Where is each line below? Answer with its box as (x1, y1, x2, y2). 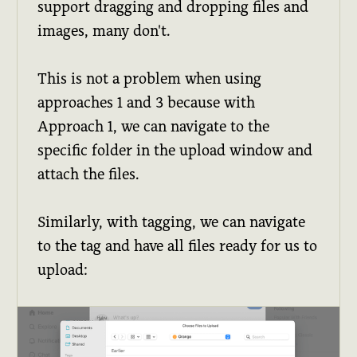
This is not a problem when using (37, 69, 262, 87)
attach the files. (37, 165, 140, 182)
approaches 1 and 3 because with (37, 93, 256, 111)
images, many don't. (37, 22, 171, 39)
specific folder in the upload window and (37, 141, 313, 159)
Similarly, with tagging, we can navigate (37, 213, 306, 230)
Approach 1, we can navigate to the (37, 117, 270, 135)
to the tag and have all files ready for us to (37, 237, 318, 254)
